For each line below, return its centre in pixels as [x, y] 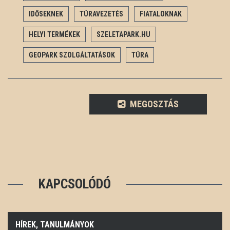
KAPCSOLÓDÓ [75, 184]
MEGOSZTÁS [154, 104]
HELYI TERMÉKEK [54, 34]
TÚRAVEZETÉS [101, 14]
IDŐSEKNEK [46, 14]
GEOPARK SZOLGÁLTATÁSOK [72, 55]
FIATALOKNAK [161, 14]
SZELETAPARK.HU [123, 34]
